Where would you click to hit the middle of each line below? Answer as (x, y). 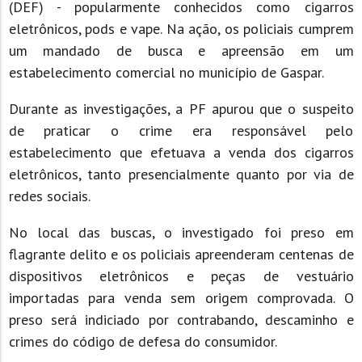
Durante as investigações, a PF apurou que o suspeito (181, 108)
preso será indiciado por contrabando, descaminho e (181, 319)
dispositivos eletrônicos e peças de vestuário (181, 276)
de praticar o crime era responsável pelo (181, 130)
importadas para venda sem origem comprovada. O (181, 297)
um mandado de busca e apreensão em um (181, 50)
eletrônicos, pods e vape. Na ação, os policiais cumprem (181, 28)
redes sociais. (49, 196)
